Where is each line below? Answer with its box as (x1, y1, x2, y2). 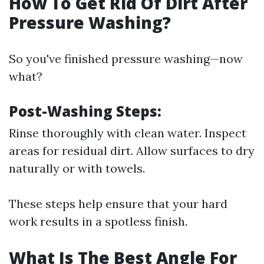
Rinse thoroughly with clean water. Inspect (9, 126, 246, 140)
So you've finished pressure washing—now (9, 51, 243, 66)
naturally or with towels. (9, 161, 145, 176)
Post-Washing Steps (9, 101, 157, 121)
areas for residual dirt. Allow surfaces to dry (9, 143, 255, 158)
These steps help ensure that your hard (9, 196, 227, 211)
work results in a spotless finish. (9, 214, 187, 229)
